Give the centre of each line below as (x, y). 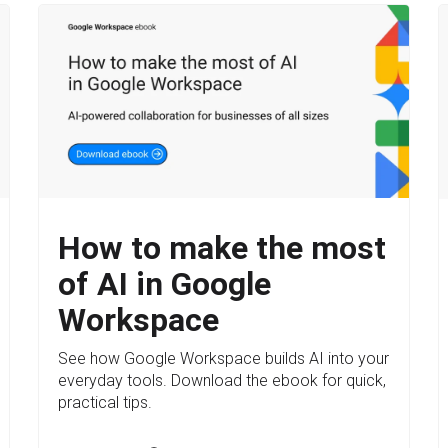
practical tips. (105, 403)
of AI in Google (165, 284)
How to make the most (222, 248)
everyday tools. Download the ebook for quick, (222, 381)
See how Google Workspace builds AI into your (224, 359)
